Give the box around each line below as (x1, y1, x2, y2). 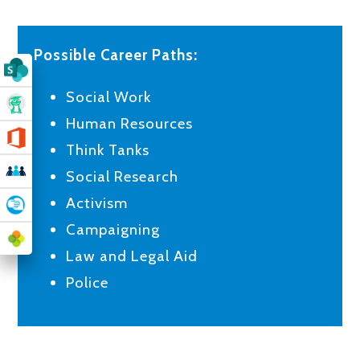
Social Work (66, 87, 152, 106)
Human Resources (66, 113, 194, 133)
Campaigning (66, 219, 161, 239)
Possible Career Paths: (34, 46, 198, 64)
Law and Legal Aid (66, 246, 198, 265)
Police (66, 272, 109, 292)
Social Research (66, 166, 179, 186)
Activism (66, 193, 129, 212)
